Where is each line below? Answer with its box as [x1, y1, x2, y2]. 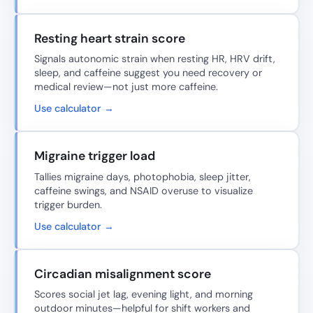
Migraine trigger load [34, 148, 155, 164]
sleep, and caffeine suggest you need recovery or [34, 66, 262, 80]
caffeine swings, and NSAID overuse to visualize [34, 184, 253, 197]
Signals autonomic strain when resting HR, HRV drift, [34, 52, 275, 66]
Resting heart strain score [34, 30, 185, 46]
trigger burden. [34, 198, 102, 211]
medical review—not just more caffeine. [34, 80, 218, 94]
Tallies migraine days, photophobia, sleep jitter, [34, 170, 251, 183]
